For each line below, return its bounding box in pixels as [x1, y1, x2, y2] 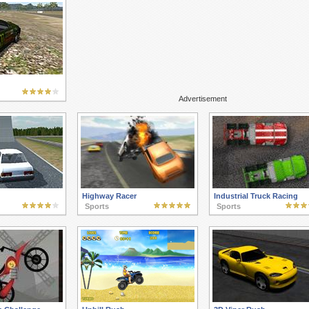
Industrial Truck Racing [213, 192, 298, 200]
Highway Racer [81, 192, 137, 200]
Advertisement [178, 94, 227, 103]
